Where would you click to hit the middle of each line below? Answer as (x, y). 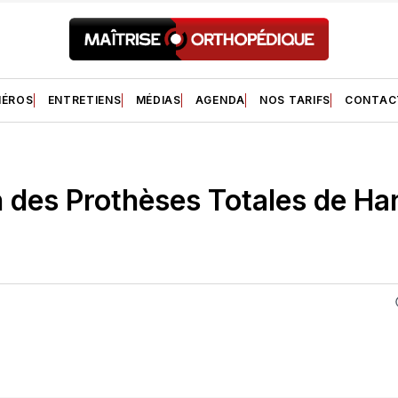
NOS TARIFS (295, 99)
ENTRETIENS (84, 99)
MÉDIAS (158, 99)
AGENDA (220, 99)
